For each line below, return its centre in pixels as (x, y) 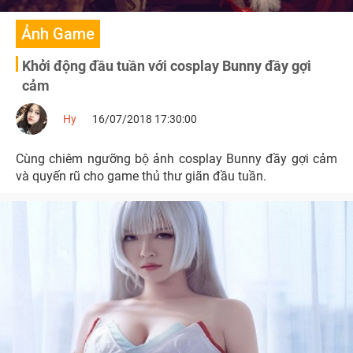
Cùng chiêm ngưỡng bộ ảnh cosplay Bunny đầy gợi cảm (176, 159)
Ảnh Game (58, 34)
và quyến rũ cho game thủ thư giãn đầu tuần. (141, 176)
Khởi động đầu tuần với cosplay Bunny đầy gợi (167, 66)
